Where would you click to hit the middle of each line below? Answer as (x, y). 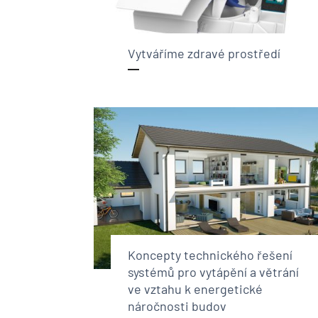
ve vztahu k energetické (195, 289)
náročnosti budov (177, 306)
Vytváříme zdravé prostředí (204, 53)
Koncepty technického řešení (210, 254)
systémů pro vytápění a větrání (213, 272)
